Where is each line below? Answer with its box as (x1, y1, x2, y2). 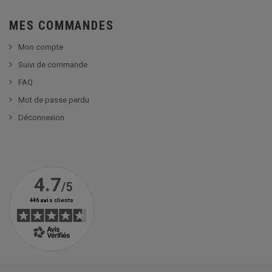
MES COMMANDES (9, 18, 114, 33)
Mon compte (18, 42, 63, 52)
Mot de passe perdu (18, 95, 89, 104)
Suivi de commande (18, 59, 87, 69)
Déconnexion (18, 112, 64, 122)
